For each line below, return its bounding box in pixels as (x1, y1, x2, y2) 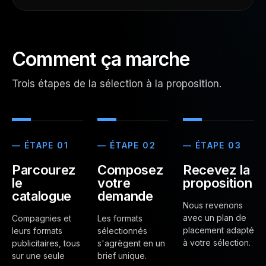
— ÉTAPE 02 (97, 140, 156, 150)
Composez (97, 162, 164, 178)
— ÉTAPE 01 (12, 140, 68, 150)
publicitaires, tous (12, 238, 80, 248)
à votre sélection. (183, 237, 251, 248)
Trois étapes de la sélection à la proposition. (12, 78, 221, 90)
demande (97, 188, 153, 204)
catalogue (12, 188, 72, 204)
